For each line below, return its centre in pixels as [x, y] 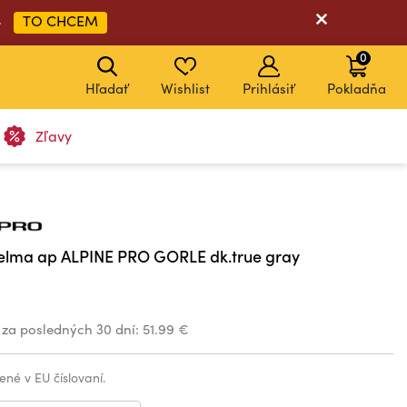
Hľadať [107, 88]
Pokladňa [357, 88]
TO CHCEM [60, 20]
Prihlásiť [268, 88]
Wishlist [185, 88]
